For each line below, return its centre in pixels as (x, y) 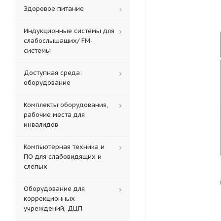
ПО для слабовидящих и (63, 157)
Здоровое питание (54, 9)
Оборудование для (54, 189)
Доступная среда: (53, 73)
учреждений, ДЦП (53, 208)
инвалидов (41, 125)
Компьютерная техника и (64, 147)
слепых (36, 166)
